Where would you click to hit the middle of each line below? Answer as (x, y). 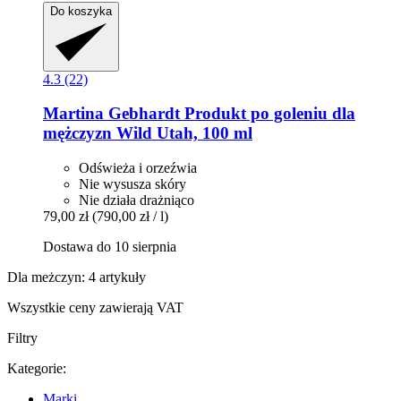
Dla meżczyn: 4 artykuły (77, 277)
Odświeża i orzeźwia (138, 168)
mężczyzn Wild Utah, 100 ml (148, 133)
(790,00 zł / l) (130, 217)
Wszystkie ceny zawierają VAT (95, 308)
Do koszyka (81, 11)
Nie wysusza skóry (132, 184)
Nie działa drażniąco (137, 200)
